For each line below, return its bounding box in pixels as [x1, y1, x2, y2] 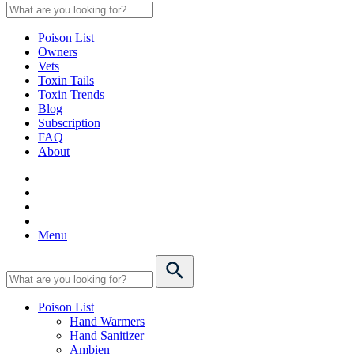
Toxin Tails [38, 73, 94, 87]
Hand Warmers [70, 314, 145, 328]
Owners [38, 44, 77, 58]
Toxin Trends [38, 87, 104, 101]
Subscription [38, 115, 100, 130]
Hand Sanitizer [70, 328, 144, 342]
